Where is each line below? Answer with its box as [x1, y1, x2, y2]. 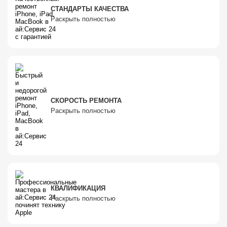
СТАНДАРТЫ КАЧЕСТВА [51, 5, 129, 13]
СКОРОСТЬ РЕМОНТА [51, 96, 122, 104]
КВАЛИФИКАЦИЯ [51, 184, 105, 193]
